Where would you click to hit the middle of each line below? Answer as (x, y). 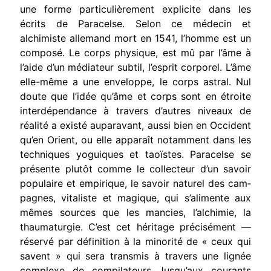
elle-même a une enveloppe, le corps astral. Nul (135, 81)
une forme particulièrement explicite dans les (135, 9)
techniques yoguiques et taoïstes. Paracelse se (135, 154)
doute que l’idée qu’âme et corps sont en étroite (135, 96)
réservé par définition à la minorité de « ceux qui (135, 241)
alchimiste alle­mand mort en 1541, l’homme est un (135, 38)
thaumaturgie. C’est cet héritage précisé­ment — (135, 227)
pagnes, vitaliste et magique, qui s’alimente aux (135, 198)
